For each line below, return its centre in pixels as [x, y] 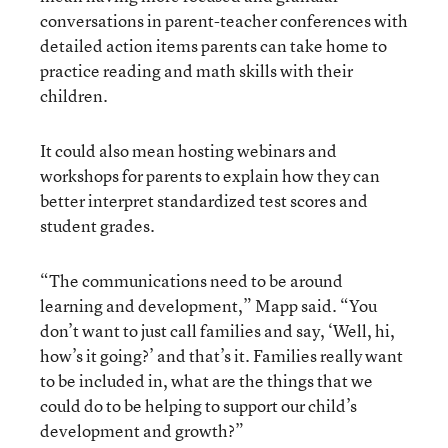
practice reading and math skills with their [196, 70]
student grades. [97, 225]
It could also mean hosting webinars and [188, 150]
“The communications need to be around [191, 280]
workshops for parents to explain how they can [210, 175]
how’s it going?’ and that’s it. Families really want [221, 355]
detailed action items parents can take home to [213, 45]
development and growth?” [142, 430]
